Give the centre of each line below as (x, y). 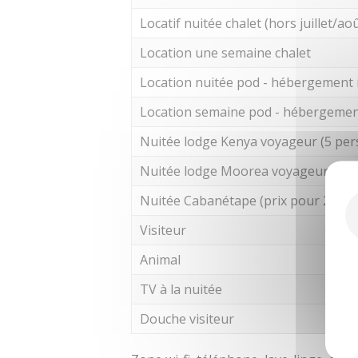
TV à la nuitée (181, 290)
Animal (161, 260)
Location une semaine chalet (226, 53)
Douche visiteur (187, 319)
